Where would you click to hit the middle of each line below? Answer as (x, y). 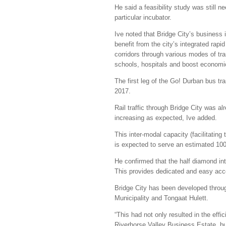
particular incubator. (144, 17)
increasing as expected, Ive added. (167, 118)
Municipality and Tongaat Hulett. (162, 198)
